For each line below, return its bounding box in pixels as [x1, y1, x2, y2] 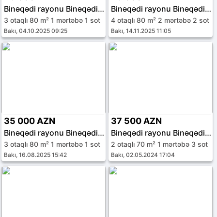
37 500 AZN [111, 116, 162, 126]
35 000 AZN [4, 116, 55, 126]
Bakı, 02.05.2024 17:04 [111, 151, 175, 158]
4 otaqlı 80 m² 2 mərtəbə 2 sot [111, 16, 210, 24]
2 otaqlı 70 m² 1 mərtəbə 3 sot [111, 140, 208, 148]
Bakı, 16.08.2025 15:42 [4, 151, 67, 158]
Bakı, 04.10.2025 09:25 [4, 27, 67, 34]
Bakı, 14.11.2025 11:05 [111, 27, 171, 34]
